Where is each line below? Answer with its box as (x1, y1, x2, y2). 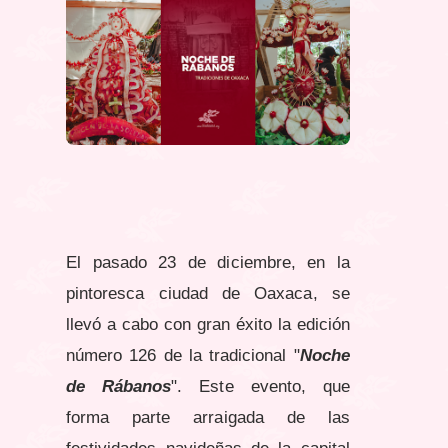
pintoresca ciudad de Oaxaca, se (66, 283, 350, 303)
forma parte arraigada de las (66, 407, 350, 427)
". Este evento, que (171, 376, 350, 396)
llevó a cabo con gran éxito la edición (66, 314, 350, 334)
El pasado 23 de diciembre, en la (66, 252, 350, 272)
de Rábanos (66, 376, 172, 396)
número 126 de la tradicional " (66, 345, 300, 365)
